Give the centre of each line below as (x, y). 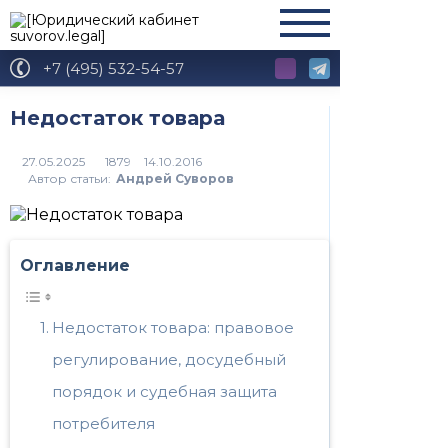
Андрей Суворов (175, 178)
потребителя (103, 423)
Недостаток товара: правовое (173, 327)
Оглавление (75, 265)
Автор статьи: (69, 178)
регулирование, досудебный (169, 359)
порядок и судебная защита (164, 391)
